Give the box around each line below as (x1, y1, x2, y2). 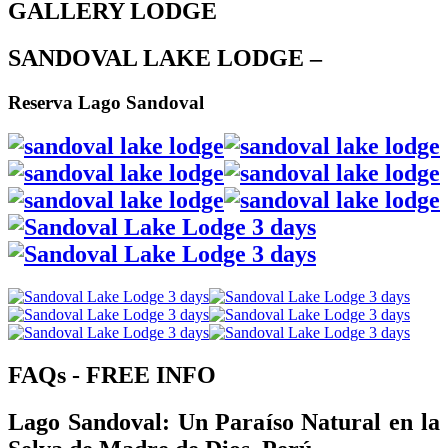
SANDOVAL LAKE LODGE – (8, 44, 322, 71)
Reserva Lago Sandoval (8, 91, 204, 113)
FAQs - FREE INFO (8, 362, 216, 389)
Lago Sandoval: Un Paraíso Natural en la (8, 409, 440, 436)
